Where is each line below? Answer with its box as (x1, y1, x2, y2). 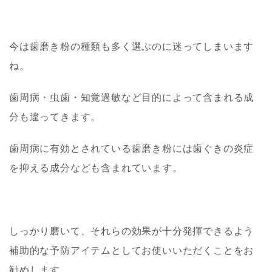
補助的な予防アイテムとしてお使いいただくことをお (9, 245, 254, 256)
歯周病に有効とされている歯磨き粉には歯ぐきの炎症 (9, 143, 254, 154)
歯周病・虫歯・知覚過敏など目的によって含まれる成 (9, 92, 254, 103)
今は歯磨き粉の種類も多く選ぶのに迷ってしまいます (9, 41, 254, 52)
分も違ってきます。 (9, 112, 101, 123)
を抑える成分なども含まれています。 (9, 163, 183, 174)
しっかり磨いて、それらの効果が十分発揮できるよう (9, 226, 254, 237)
